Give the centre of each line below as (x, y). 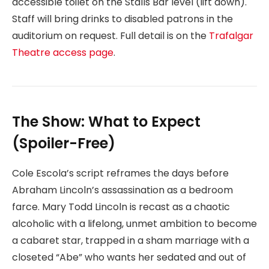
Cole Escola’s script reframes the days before (120, 173)
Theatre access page (63, 52)
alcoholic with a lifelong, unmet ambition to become (134, 223)
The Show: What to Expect (106, 121)
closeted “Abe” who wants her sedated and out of (129, 257)
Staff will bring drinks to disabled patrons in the (122, 19)
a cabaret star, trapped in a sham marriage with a (131, 240)
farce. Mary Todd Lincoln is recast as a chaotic (121, 207)
